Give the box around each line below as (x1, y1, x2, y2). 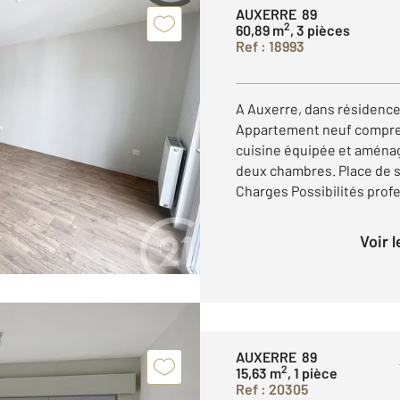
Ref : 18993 (236, 37, 304, 54)
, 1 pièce (287, 363, 337, 381)
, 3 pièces (290, 21, 350, 38)
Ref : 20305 (236, 379, 308, 397)
